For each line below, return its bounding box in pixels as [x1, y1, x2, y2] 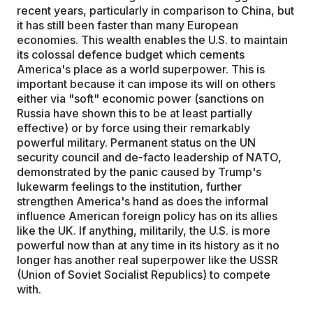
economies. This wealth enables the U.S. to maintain [17, 33, 288, 47]
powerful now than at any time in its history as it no [17, 238, 279, 252]
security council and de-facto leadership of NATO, [17, 150, 282, 164]
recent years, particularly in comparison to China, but [17, 3, 294, 17]
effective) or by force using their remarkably [17, 121, 250, 135]
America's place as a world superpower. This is [17, 62, 265, 76]
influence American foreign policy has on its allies [17, 209, 277, 223]
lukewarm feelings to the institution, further [17, 180, 242, 194]
